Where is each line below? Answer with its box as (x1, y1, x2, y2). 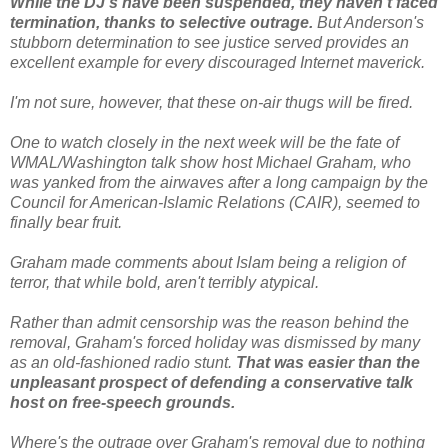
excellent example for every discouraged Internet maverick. (10, 54, 425, 72)
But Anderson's (313, 14, 424, 32)
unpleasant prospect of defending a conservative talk (10, 374, 413, 392)
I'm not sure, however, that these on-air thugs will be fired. (10, 94, 413, 112)
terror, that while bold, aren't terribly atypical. (10, 274, 319, 292)
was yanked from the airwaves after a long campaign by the (10, 174, 428, 192)
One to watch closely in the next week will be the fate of (10, 134, 399, 152)
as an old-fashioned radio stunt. (10, 354, 236, 372)
